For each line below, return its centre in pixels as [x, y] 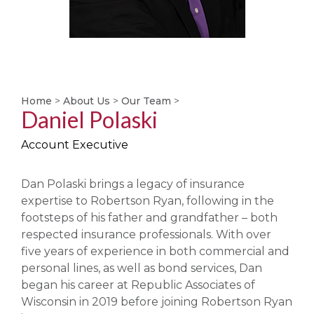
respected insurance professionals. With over [146, 234]
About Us [87, 101]
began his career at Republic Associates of [138, 285]
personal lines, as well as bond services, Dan [142, 268]
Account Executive [75, 145]
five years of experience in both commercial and [155, 251]
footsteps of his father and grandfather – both [149, 218]
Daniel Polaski [89, 120]
